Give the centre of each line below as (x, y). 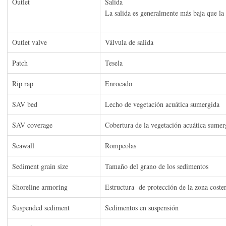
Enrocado (119, 84)
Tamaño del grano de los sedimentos (157, 166)
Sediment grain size (40, 166)
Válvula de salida (129, 42)
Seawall (23, 146)
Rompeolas (122, 146)
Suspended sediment (41, 208)
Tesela (114, 63)
